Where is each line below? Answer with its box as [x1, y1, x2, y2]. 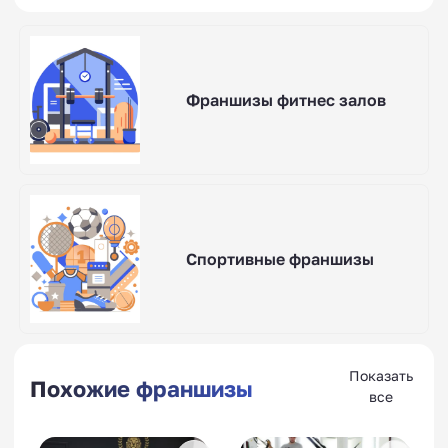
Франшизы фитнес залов [185, 90, 386, 111]
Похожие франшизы [30, 375, 253, 403]
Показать [348, 367, 413, 385]
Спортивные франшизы [185, 249, 374, 270]
